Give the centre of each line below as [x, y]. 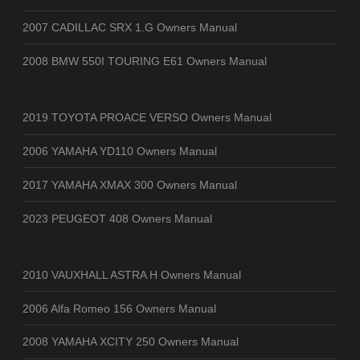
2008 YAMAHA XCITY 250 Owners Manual [131, 342]
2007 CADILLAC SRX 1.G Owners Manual [130, 27]
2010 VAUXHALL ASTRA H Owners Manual [132, 274]
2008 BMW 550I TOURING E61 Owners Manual [145, 61]
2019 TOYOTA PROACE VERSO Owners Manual [147, 118]
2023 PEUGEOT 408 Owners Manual [117, 218]
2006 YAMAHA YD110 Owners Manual [120, 151]
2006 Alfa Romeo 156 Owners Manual [119, 308]
